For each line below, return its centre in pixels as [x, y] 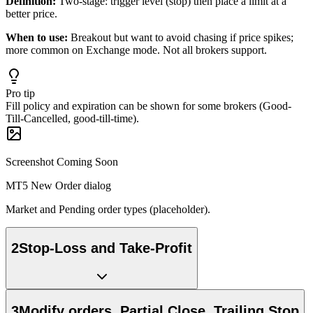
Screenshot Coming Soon [62, 161]
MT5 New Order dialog [58, 185]
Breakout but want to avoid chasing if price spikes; [182, 37]
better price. [31, 13]
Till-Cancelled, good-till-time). [72, 118]
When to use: [37, 37]
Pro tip [20, 93]
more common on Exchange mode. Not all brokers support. [136, 50]
